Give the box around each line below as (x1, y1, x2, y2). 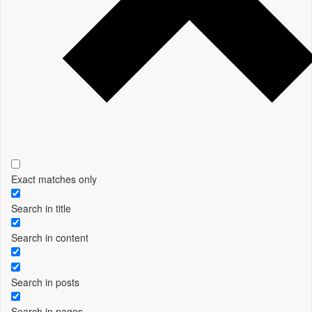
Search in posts (11, 275, 79, 290)
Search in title (11, 201, 71, 216)
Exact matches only (11, 172, 97, 187)
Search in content (11, 231, 88, 245)
